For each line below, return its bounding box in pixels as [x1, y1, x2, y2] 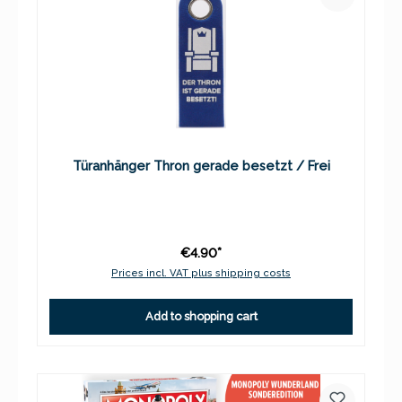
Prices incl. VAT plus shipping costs [111, 266, 291, 279]
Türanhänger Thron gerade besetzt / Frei [72, 157, 330, 173]
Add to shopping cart [144, 310, 258, 324]
